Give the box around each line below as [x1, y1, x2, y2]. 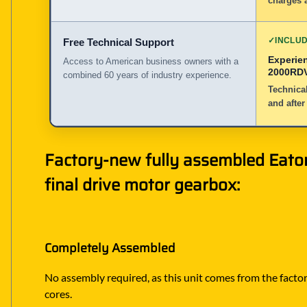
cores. [45, 287, 72, 301]
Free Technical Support [63, 36, 174, 48]
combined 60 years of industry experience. [63, 69, 232, 80]
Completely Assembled [45, 238, 175, 258]
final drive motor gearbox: [45, 171, 240, 198]
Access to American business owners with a [63, 56, 238, 66]
